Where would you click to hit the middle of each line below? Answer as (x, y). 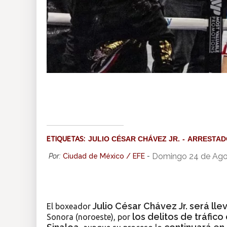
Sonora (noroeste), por (88, 217)
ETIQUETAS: (67, 139)
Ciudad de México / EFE (104, 156)
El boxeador (70, 206)
